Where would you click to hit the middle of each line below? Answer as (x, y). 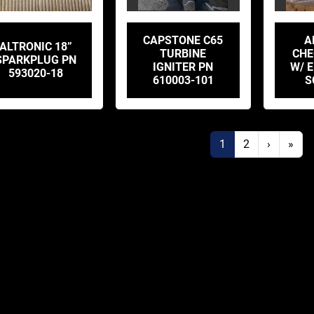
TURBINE (183, 53)
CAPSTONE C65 (183, 40)
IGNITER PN (183, 67)
